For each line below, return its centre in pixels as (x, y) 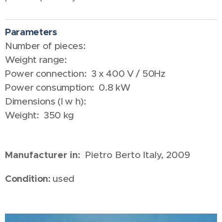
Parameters (31, 32)
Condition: (29, 179)
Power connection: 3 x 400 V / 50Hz (85, 74)
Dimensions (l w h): (48, 101)
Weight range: (36, 60)
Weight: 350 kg (40, 115)
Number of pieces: (45, 46)
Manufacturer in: (45, 155)
